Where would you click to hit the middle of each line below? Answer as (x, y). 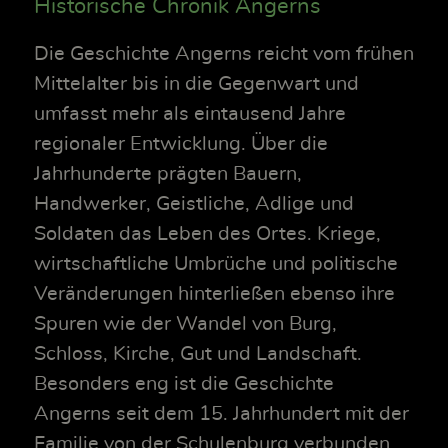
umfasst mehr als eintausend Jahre (190, 114)
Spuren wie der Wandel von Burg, (185, 324)
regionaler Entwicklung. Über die (181, 144)
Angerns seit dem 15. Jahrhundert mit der (221, 414)
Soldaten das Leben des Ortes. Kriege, (207, 234)
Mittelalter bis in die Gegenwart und (196, 84)
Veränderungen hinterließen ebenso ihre (214, 294)
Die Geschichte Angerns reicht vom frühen (224, 54)
